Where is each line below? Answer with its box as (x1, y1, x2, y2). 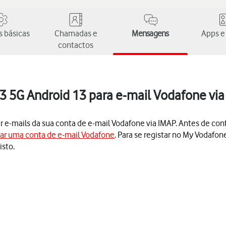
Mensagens (132, 28, 169, 38)
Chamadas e (54, 28, 97, 38)
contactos (58, 40, 93, 50)
